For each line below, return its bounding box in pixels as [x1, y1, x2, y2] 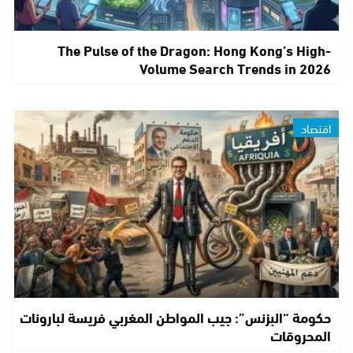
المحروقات [269, 321, 331, 349]
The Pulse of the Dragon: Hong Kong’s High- [57, 35, 331, 63]
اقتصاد [300, 116, 331, 139]
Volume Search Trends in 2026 [139, 54, 331, 81]
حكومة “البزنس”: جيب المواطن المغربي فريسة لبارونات [19, 303, 331, 331]
